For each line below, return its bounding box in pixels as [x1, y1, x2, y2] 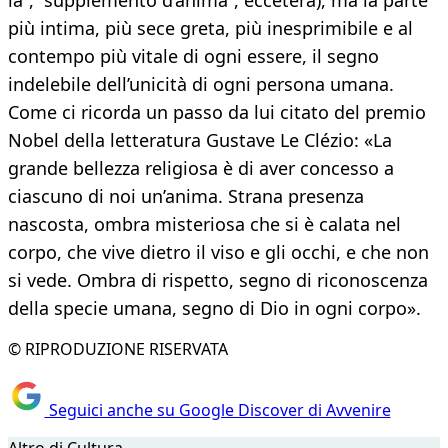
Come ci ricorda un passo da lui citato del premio [8, 100, 426, 125]
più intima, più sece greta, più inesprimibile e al [8, 16, 413, 41]
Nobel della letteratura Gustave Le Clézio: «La [8, 128, 392, 153]
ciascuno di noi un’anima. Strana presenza [8, 184, 364, 209]
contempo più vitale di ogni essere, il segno [8, 44, 379, 69]
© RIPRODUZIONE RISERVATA [8, 338, 228, 361]
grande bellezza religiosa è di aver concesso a [8, 156, 394, 181]
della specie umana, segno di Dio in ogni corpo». [8, 296, 421, 321]
